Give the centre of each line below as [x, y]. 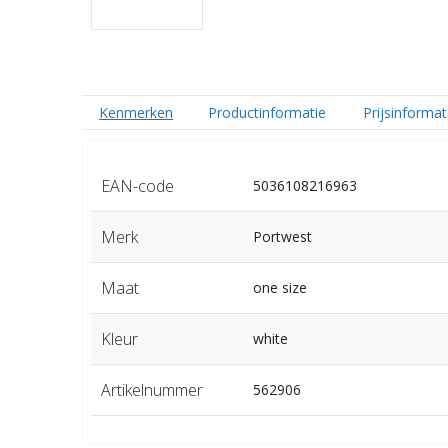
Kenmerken [136, 113]
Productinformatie [267, 113]
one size [279, 288]
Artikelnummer [151, 390]
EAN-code [137, 186]
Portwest [282, 237]
